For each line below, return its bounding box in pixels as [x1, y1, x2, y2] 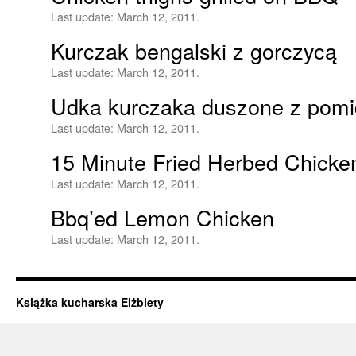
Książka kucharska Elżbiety [16, 294, 164, 310]
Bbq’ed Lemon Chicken [51, 202, 274, 233]
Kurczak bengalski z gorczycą [51, 35, 337, 66]
